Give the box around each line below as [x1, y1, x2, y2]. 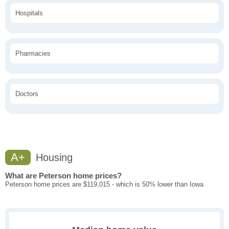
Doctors [15, 89, 38, 98]
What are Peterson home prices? [5, 171, 122, 180]
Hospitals [15, 9, 43, 17]
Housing [33, 151, 73, 163]
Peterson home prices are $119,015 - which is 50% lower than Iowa [5, 180, 203, 188]
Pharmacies [15, 49, 51, 57]
